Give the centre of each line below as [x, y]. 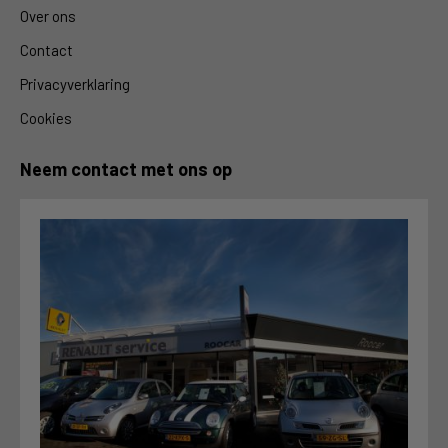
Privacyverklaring [75, 83]
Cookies [46, 117]
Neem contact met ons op [126, 168]
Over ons [48, 15]
